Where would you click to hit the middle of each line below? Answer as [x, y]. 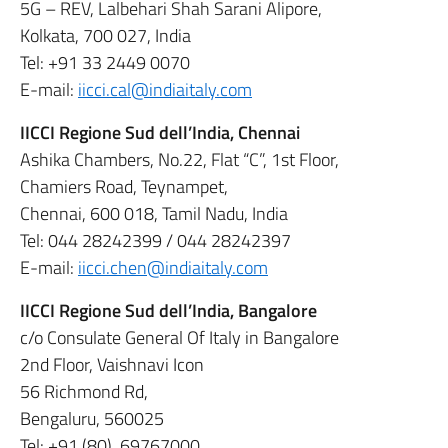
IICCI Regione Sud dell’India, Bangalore [168, 310]
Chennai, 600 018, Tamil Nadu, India [154, 213]
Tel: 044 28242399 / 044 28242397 [155, 240]
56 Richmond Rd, [84, 391]
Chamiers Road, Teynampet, [124, 186]
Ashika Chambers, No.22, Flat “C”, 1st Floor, [179, 159]
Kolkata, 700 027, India [105, 35]
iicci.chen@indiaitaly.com [173, 267]
